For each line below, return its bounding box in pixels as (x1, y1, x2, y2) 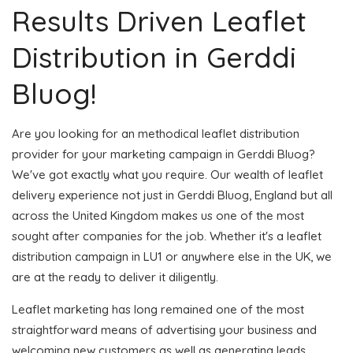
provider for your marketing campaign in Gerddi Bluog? (12, 146, 315, 162)
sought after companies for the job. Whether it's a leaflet (12, 228, 321, 243)
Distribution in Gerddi (12, 39, 296, 75)
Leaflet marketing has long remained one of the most (12, 301, 304, 317)
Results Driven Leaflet (12, 2, 307, 39)
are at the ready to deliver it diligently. (12, 269, 218, 284)
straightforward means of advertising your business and (12, 321, 317, 337)
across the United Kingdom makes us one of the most (12, 207, 304, 223)
